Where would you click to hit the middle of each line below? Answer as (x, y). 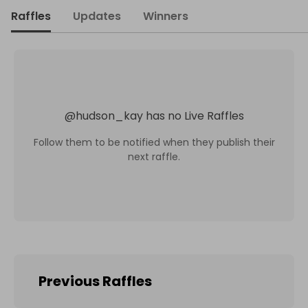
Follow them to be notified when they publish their (154, 142)
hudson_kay (109, 115)
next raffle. (154, 156)
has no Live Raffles (195, 115)
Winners (166, 16)
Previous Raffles (95, 281)
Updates (97, 16)
